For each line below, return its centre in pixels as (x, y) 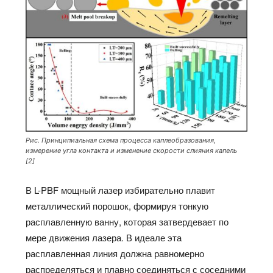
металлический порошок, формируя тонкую (117, 205)
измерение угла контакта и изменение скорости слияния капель (132, 150)
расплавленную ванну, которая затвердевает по (127, 221)
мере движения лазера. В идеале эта (104, 237)
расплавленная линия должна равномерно (115, 253)
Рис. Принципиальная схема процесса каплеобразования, (121, 140)
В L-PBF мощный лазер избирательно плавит (121, 190)
